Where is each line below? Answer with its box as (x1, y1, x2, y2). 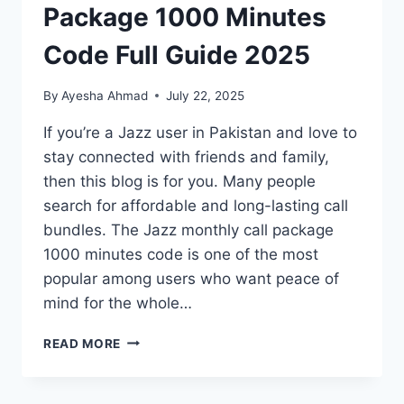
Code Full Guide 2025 (43, 39, 310, 70)
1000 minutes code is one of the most (43, 244, 318, 263)
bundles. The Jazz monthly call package (43, 220, 334, 239)
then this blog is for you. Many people (43, 171, 316, 190)
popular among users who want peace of (43, 269, 339, 288)
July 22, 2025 (166, 87, 245, 103)
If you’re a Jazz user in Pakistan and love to (43, 123, 357, 142)
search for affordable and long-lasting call (43, 196, 348, 215)
